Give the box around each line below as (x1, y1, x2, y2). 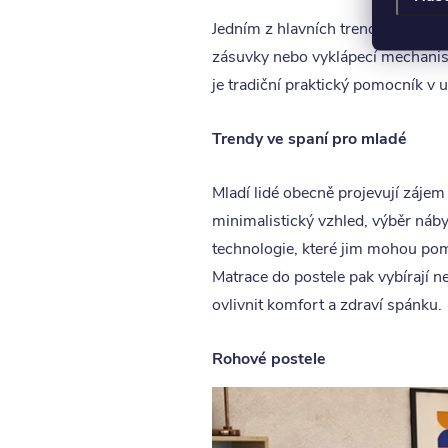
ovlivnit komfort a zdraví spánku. (211, 294, 442, 317)
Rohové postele (211, 348, 326, 371)
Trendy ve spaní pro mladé (211, 128, 407, 151)
